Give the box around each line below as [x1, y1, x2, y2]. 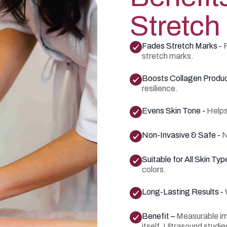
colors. [142, 165, 166, 174]
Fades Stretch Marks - [142, 42, 223, 50]
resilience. [142, 84, 178, 93]
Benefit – [142, 212, 176, 220]
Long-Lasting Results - [142, 187, 225, 196]
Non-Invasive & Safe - [142, 131, 222, 139]
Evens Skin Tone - [142, 106, 207, 115]
